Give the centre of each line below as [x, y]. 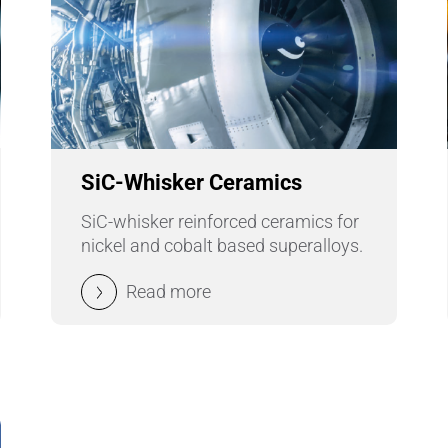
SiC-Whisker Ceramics [191, 183]
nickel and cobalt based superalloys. [221, 246]
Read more [168, 292]
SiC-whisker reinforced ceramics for [219, 222]
